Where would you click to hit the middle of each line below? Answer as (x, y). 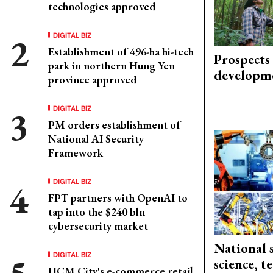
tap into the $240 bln (97, 212)
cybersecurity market (98, 226)
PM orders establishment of (114, 125)
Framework (76, 153)
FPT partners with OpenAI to (118, 198)
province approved (92, 80)
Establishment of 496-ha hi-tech (121, 51)
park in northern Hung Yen (112, 66)
